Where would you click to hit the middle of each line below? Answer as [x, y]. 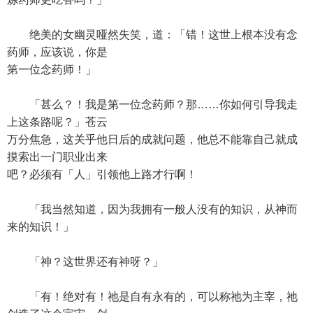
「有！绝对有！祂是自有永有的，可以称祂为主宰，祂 [152, 297]
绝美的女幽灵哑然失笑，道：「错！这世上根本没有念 [152, 35]
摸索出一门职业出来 [57, 157]
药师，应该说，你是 [57, 52]
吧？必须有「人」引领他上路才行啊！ [102, 174]
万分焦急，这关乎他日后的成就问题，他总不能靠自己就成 [152, 139]
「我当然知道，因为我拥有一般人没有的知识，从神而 [152, 209]
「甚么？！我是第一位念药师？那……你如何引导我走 [152, 104]
